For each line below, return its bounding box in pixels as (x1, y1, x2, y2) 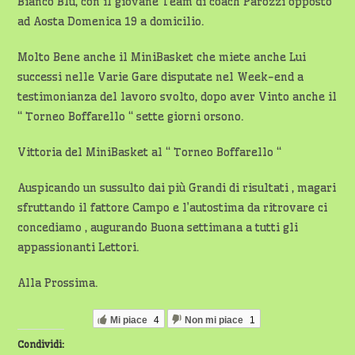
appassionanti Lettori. (17, 240, 140, 254)
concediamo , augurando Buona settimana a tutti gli (17, 220, 299, 235)
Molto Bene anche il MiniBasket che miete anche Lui (17, 50, 307, 64)
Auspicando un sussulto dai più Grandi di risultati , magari (17, 181, 337, 195)
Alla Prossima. (17, 276, 99, 290)
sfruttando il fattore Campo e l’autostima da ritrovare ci (17, 200, 328, 215)
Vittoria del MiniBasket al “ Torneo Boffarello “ (17, 145, 282, 159)
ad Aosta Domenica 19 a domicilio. (17, 14, 205, 29)
